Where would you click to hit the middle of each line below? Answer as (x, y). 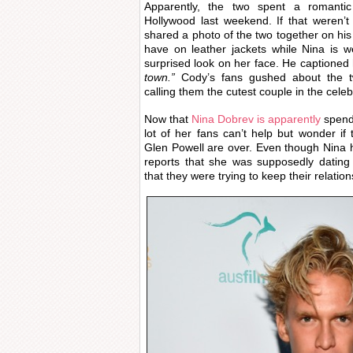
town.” (160, 77)
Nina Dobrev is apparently (256, 119)
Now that (168, 119)
